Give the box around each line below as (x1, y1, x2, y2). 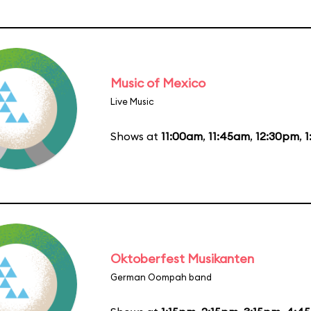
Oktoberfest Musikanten (110, 250, 254, 267)
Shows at (110, 128, 161, 143)
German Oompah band (110, 271, 212, 283)
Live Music (110, 95, 154, 107)
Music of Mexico (110, 74, 205, 91)
